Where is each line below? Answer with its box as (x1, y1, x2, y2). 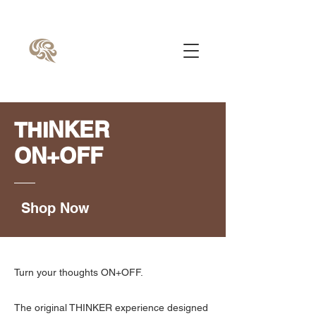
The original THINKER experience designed (14, 302, 208, 313)
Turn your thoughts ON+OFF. (14, 267, 143, 278)
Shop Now (21, 200, 90, 217)
